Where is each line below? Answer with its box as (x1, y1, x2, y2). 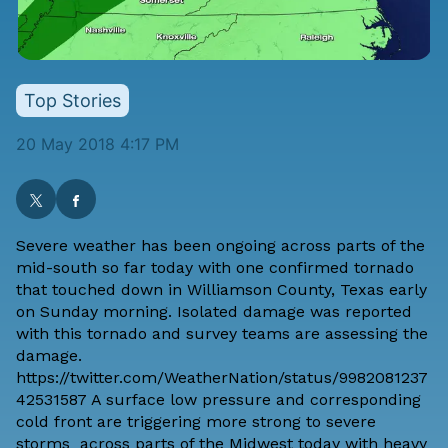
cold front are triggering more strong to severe (16, 412, 376, 432)
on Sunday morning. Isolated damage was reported (16, 302, 412, 322)
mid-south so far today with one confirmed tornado (16, 258, 414, 278)
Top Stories (24, 90, 121, 112)
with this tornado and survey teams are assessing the (16, 324, 428, 344)
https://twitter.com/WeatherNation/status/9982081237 (16, 368, 428, 388)
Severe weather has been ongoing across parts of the (16, 236, 425, 256)
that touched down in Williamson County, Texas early (16, 280, 427, 300)
